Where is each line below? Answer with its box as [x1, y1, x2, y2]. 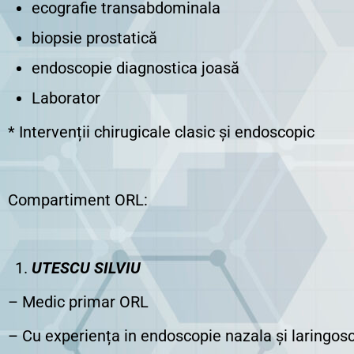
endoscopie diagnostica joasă [32, 58, 239, 77]
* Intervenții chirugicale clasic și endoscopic [8, 122, 314, 141]
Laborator [32, 88, 100, 107]
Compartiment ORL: [8, 190, 148, 209]
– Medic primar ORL [8, 292, 149, 311]
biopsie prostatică [32, 28, 157, 47]
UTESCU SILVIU [32, 258, 141, 277]
